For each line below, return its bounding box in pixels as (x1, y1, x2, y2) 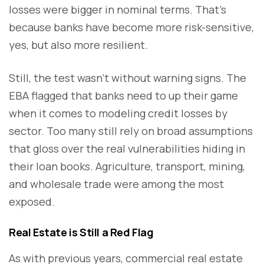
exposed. (9, 194, 55, 209)
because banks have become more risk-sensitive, (9, 20, 254, 35)
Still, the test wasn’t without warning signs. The (9, 71, 246, 85)
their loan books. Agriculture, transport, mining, (9, 159, 245, 174)
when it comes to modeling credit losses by (9, 106, 227, 121)
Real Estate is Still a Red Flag (9, 225, 154, 240)
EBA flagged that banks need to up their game (9, 88, 238, 103)
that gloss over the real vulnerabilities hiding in (9, 141, 245, 156)
